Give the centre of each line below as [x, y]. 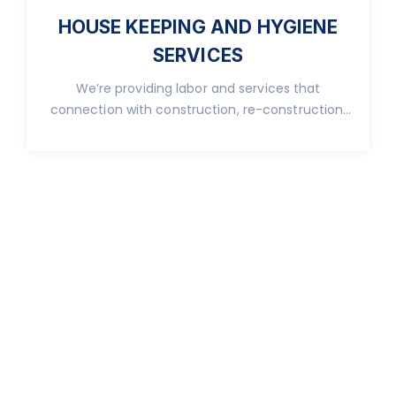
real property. [198, 130]
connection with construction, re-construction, [198, 109]
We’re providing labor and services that [198, 88]
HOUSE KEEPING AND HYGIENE [198, 27]
